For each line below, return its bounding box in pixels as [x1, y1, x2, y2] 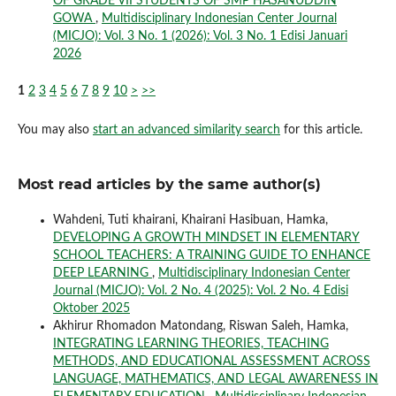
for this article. [279, 124, 362, 137]
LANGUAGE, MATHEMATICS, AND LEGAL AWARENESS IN [52, 373, 378, 386]
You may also [17, 124, 93, 137]
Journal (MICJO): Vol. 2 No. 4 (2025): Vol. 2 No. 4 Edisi [52, 285, 348, 298]
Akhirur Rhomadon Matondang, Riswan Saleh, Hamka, [52, 320, 348, 333]
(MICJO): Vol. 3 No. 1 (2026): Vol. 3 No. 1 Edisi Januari [52, 30, 347, 43]
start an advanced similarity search [92, 124, 280, 137]
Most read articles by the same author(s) [17, 176, 321, 194]
